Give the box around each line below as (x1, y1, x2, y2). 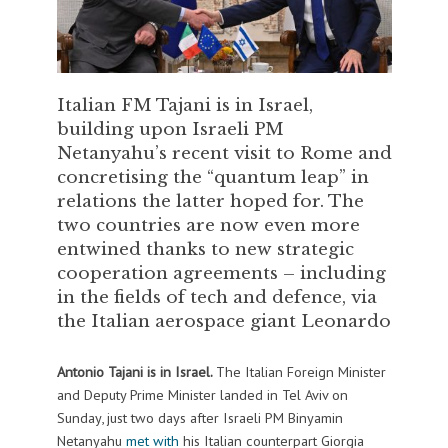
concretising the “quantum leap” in (56, 166, 369, 189)
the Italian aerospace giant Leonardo (56, 310, 391, 333)
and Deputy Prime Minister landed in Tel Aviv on (56, 385, 348, 405)
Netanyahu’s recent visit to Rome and (56, 142, 392, 165)
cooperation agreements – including (56, 262, 386, 285)
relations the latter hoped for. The (56, 190, 364, 213)
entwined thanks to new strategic (56, 238, 354, 261)
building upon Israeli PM (56, 118, 284, 141)
